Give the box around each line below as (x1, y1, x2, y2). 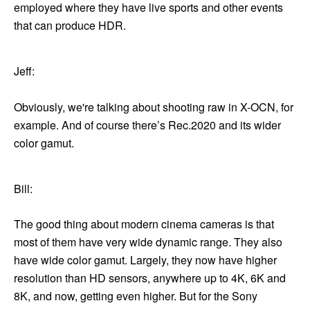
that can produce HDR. (14, 17, 126, 34)
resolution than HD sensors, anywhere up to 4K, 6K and (14, 270, 286, 286)
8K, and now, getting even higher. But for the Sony (14, 288, 257, 304)
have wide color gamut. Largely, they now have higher (14, 252, 277, 268)
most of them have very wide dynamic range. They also (14, 234, 282, 250)
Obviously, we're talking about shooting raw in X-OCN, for (14, 98, 293, 115)
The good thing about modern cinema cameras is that (14, 216, 274, 232)
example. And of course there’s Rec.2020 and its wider (14, 116, 281, 133)
